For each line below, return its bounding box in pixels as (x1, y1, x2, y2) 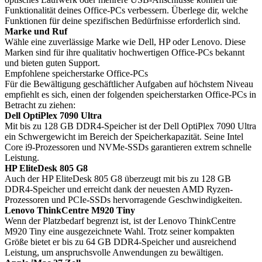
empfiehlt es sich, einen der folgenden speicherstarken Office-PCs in (5, 89, 256, 99)
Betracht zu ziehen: (5, 100, 75, 110)
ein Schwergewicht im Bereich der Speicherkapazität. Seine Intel (5, 132, 243, 142)
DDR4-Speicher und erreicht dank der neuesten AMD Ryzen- (5, 184, 233, 194)
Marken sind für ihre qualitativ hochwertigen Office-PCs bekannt (5, 47, 244, 57)
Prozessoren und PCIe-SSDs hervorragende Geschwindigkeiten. (5, 195, 242, 205)
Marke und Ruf (5, 26, 67, 36)
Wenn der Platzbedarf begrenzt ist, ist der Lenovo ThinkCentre (5, 216, 236, 226)
